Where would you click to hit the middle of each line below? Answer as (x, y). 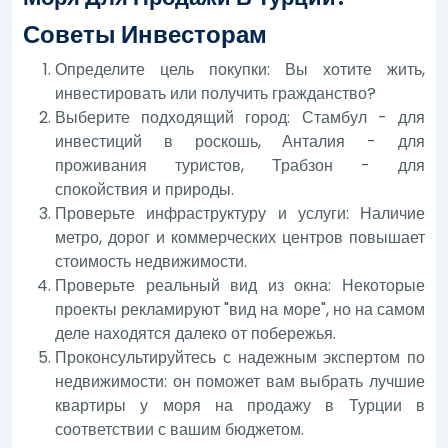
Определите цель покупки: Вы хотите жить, (240, 69)
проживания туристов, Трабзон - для (240, 165)
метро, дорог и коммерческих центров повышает (240, 237)
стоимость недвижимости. (151, 261)
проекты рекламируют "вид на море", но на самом (240, 309)
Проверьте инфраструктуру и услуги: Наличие (240, 213)
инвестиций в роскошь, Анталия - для (240, 141)
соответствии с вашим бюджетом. (180, 429)
